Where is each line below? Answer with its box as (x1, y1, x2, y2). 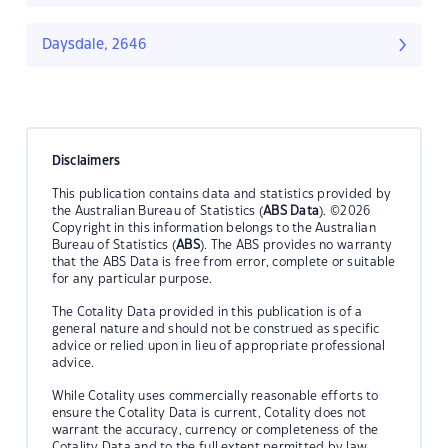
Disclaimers (51, 154, 121, 167)
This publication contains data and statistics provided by (51, 187, 392, 200)
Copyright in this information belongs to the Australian (51, 221, 376, 234)
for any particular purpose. (51, 272, 213, 285)
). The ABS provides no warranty (200, 238, 393, 251)
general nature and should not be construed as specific (51, 322, 380, 335)
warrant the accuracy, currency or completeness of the (51, 423, 379, 436)
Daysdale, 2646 (42, 38, 147, 53)
